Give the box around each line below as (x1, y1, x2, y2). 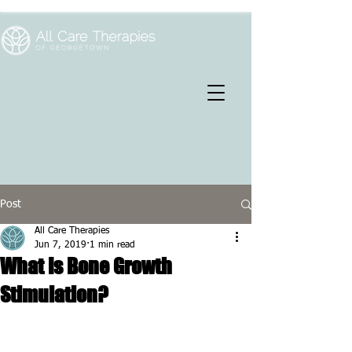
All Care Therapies (35, 226, 109, 236)
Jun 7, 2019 (35, 240, 86, 250)
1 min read (90, 240, 135, 250)
